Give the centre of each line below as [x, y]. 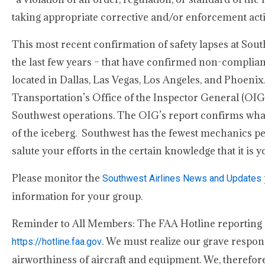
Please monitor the [57, 178]
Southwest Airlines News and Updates [182, 178]
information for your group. [77, 196]
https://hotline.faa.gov [57, 242]
